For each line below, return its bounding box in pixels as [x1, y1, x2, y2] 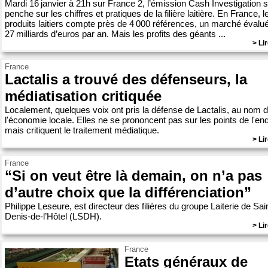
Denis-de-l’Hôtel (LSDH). [5, 211, 102, 221]
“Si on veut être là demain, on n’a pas [5, 167, 262, 184]
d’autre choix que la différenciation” [5, 184, 251, 200]
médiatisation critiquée [5, 88, 162, 104]
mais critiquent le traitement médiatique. [5, 125, 159, 135]
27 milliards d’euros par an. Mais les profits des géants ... [5, 29, 226, 39]
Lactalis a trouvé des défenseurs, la [5, 71, 247, 87]
